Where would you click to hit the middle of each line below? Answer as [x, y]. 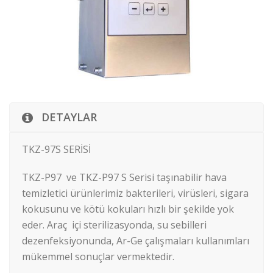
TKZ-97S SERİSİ [56, 150]
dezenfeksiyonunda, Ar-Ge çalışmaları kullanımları [136, 241]
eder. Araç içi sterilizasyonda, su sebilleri [114, 225]
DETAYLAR [69, 117]
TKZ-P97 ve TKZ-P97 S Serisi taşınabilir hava [124, 178]
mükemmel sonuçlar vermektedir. [98, 257]
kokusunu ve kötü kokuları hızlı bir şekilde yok [128, 209]
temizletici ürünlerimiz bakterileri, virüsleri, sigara [135, 193]
